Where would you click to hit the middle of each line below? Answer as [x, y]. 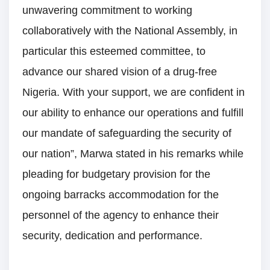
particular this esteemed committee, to [114, 52]
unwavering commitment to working [107, 11]
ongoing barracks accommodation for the [121, 195]
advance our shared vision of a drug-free [120, 72]
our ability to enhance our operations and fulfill [133, 113]
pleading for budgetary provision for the [116, 174]
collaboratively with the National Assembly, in [130, 31]
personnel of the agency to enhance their [121, 215]
